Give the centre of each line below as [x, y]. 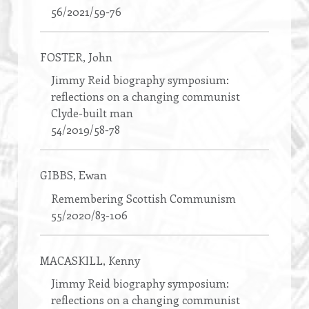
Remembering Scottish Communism [143, 198]
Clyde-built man [92, 113]
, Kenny [121, 260]
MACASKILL [71, 260]
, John [98, 57]
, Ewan [90, 175]
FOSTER [61, 57]
